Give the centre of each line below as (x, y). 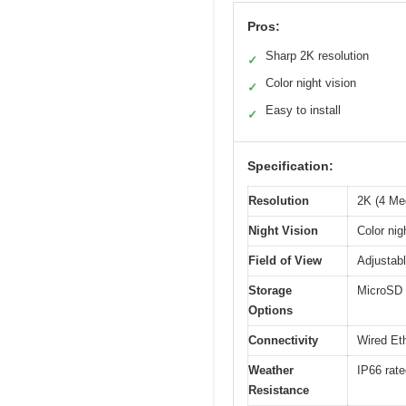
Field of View (285, 261)
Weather (271, 371)
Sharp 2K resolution (317, 56)
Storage (270, 291)
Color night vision (311, 83)
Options (271, 311)
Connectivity (283, 341)
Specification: (290, 166)
